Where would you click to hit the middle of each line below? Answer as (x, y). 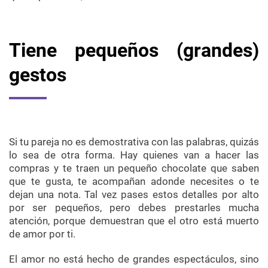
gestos (38, 75)
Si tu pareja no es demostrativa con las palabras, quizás (134, 142)
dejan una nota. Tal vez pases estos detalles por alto (134, 195)
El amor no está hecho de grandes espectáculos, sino (134, 259)
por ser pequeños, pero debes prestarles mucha (134, 208)
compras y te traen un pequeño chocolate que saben (134, 168)
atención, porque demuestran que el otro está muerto (134, 221)
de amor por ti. (42, 234)
